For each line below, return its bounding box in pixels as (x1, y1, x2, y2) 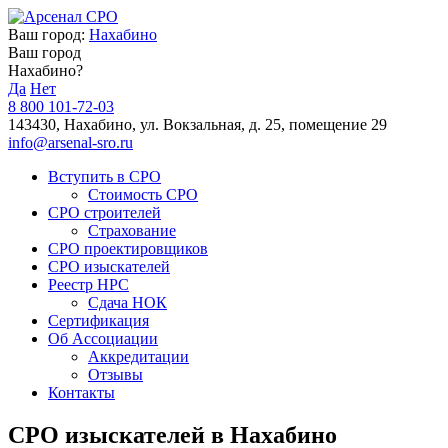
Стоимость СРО (88, 186, 198, 203)
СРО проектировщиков (48, 240, 208, 257)
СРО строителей (48, 204, 161, 221)
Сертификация (48, 312, 149, 329)
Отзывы (88, 366, 143, 383)
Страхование (88, 222, 176, 239)
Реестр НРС (48, 276, 129, 293)
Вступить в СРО (48, 168, 161, 185)
